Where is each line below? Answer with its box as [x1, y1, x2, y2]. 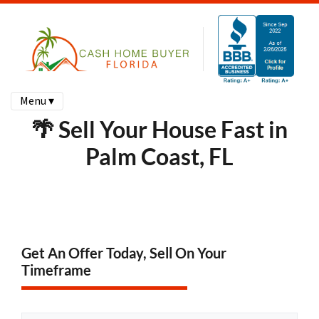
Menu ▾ [20, 93, 54, 109]
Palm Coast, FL [85, 142, 234, 170]
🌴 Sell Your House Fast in [31, 115, 288, 143]
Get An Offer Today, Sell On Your [21, 244, 226, 261]
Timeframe [21, 261, 91, 278]
